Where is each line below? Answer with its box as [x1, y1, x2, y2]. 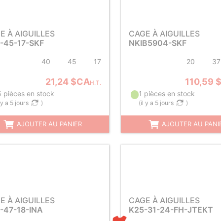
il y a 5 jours [140, 99, 174, 107]
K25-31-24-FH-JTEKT [129, 205, 213, 215]
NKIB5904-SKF [129, 38, 186, 48]
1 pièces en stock [138, 89, 195, 98]
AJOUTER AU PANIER [15, 120, 82, 128]
